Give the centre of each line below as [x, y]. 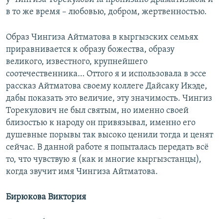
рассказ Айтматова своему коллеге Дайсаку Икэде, [107, 87]
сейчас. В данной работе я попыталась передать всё [107, 148]
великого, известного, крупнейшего [77, 62]
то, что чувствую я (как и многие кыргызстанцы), [104, 160]
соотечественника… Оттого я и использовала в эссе [106, 74]
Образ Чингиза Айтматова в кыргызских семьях [102, 38]
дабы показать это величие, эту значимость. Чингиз [109, 99]
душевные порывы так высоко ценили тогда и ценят [109, 135]
